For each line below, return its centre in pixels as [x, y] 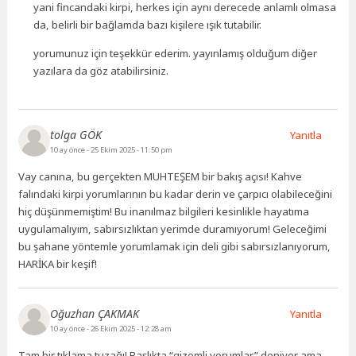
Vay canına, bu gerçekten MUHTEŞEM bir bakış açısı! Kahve [161, 177]
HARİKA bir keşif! [58, 264]
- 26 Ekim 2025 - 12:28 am [130, 328]
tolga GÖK [76, 135]
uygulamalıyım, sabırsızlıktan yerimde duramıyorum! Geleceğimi [173, 229]
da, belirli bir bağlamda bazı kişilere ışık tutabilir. [148, 24]
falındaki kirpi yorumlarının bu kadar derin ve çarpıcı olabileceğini [176, 194]
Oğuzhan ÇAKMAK [95, 313]
